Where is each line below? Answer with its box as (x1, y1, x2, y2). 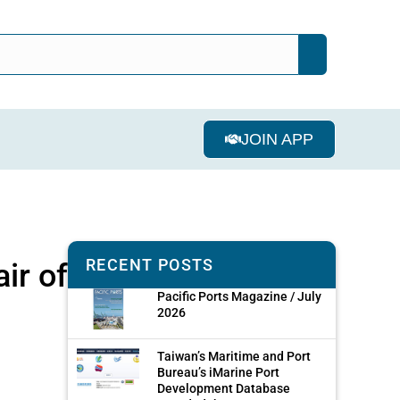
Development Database (157, 380, 290, 396)
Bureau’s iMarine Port (157, 364, 279, 379)
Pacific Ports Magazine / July (157, 288, 321, 304)
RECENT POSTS (86, 254, 214, 274)
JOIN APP (241, 129, 313, 148)
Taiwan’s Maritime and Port (157, 348, 311, 363)
